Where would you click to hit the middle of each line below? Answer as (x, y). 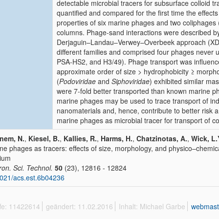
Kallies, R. (80, 138)
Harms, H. (117, 138)
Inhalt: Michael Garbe (152, 206)
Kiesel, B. (44, 138)
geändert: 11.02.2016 (79, 206)
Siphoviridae (131, 81)
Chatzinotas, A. (162, 138)
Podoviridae (77, 81)
